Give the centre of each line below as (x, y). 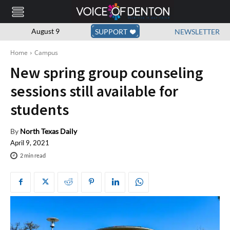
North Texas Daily (49, 131)
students (40, 110)
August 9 (45, 31)
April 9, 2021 (30, 143)
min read (34, 156)
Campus (46, 53)
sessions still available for (94, 91)
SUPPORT (111, 32)
